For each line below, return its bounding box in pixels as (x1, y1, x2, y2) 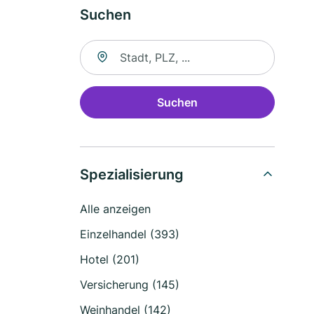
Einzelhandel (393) (80, 227, 179, 241)
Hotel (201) (80, 252, 139, 266)
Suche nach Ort (79, 41, 161, 55)
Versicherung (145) (80, 278, 179, 292)
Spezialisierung (80, 166, 184, 183)
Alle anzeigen (80, 202, 151, 216)
